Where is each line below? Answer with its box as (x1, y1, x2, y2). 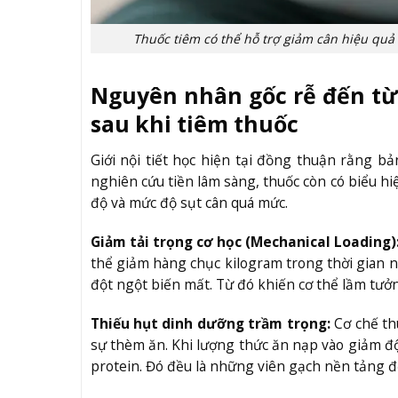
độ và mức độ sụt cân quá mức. (90, 192, 288, 212)
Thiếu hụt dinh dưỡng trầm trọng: (90, 313, 330, 333)
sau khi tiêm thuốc (90, 108, 298, 139)
